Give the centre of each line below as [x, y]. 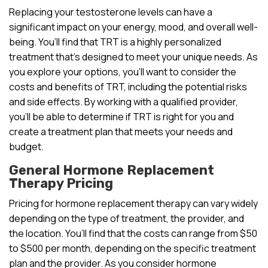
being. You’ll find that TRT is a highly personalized [115, 42]
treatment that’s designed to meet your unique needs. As [133, 57]
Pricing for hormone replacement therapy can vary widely [133, 203]
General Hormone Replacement [112, 170]
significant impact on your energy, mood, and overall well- [133, 27]
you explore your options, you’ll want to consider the [123, 71]
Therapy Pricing [61, 183]
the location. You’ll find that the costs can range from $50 [133, 233]
